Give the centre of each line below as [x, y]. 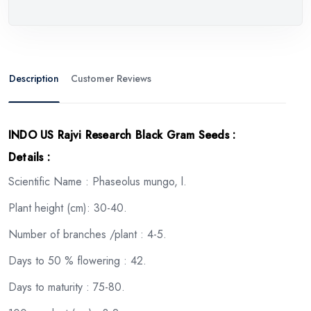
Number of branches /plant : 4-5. [87, 234]
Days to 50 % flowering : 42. [77, 260]
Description [34, 78]
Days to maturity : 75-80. [67, 287]
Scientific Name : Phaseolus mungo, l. [98, 181]
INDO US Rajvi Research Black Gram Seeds [119, 135]
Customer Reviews [134, 78]
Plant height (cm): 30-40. [68, 208]
